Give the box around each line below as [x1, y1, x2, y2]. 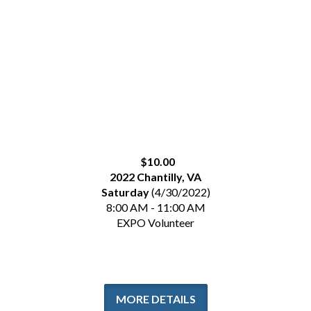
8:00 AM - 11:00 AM [106, 201, 205, 214]
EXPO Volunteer [117, 216, 194, 229]
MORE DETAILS [115, 292, 196, 305]
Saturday [101, 185, 149, 199]
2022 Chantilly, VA [110, 170, 201, 183]
